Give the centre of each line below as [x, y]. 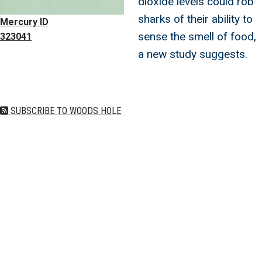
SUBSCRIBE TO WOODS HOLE [65, 111]
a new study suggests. [193, 54]
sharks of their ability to [195, 19]
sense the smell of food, [197, 36]
